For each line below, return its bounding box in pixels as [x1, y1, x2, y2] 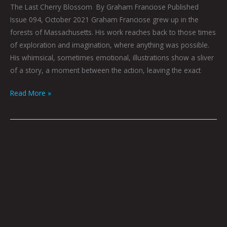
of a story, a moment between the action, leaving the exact [10, 65, 201, 75]
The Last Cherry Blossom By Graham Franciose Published [10, 2, 199, 12]
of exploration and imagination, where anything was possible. [10, 40, 209, 50]
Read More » [10, 88, 51, 98]
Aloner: [10, 137, 32, 147]
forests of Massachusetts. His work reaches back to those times [10, 27, 216, 37]
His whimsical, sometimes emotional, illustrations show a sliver [10, 52, 214, 62]
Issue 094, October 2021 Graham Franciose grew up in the [10, 14, 199, 24]
